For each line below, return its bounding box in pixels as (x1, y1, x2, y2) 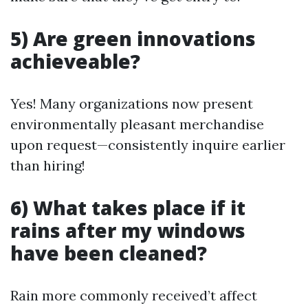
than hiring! (10, 157, 85, 174)
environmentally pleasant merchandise (10, 115, 264, 133)
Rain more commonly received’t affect (10, 287, 257, 304)
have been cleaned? (10, 240, 207, 266)
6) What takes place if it (10, 195, 245, 221)
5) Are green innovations (10, 25, 256, 52)
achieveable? (10, 48, 140, 74)
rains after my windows (10, 217, 245, 243)
